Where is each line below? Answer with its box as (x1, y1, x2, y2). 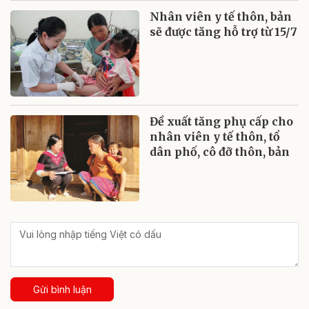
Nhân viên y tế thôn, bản (150, 10, 292, 24)
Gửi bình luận (32, 283, 92, 296)
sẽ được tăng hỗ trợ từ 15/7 (150, 25, 298, 39)
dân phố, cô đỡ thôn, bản (150, 145, 290, 159)
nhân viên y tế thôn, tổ (150, 130, 281, 144)
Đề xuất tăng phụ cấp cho (150, 114, 294, 129)
